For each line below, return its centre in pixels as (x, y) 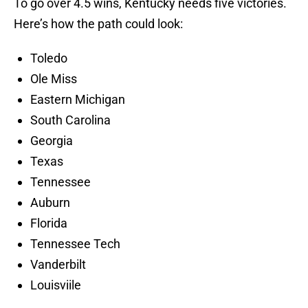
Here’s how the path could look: (98, 24)
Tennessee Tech (75, 244)
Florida (49, 223)
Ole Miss (54, 79)
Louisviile (56, 285)
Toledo (49, 58)
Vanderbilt (58, 265)
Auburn (50, 203)
